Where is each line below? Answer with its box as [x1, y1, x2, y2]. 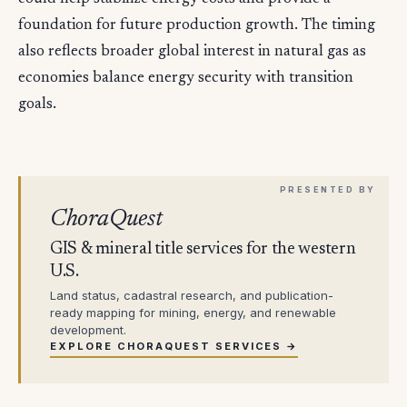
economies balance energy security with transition [18, 70, 353, 86]
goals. [18, 96, 56, 113]
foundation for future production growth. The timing [18, 17, 375, 34]
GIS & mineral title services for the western [50, 240, 356, 258]
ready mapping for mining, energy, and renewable [50, 304, 336, 320]
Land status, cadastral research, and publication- [50, 287, 333, 303]
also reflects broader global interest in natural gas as [18, 44, 366, 60]
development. [50, 322, 126, 337]
